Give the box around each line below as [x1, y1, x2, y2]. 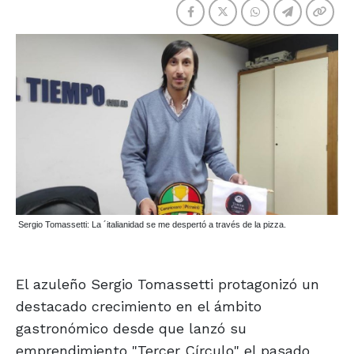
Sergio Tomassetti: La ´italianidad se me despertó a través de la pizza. [18, 220, 286, 230]
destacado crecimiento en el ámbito [16, 298, 262, 315]
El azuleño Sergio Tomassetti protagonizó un [16, 276, 319, 293]
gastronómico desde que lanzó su [16, 320, 247, 337]
